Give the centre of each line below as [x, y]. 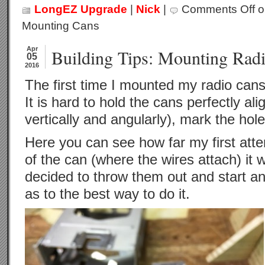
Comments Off [218, 9]
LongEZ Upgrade [81, 9]
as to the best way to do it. [107, 194]
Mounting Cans [61, 26]
